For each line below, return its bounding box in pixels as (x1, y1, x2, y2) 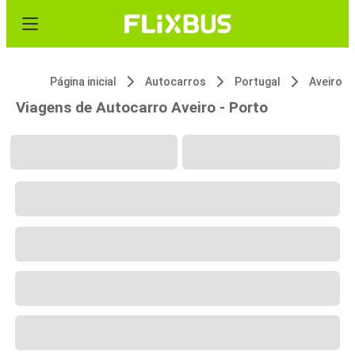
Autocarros (145, 75, 206, 88)
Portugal (235, 75, 281, 88)
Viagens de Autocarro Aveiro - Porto (16, 98, 268, 116)
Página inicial (50, 75, 116, 88)
